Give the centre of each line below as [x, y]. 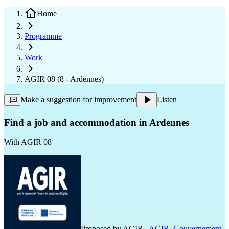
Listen [167, 99]
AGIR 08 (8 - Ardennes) [64, 79]
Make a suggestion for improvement [78, 99]
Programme [43, 36]
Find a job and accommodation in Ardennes [97, 122]
